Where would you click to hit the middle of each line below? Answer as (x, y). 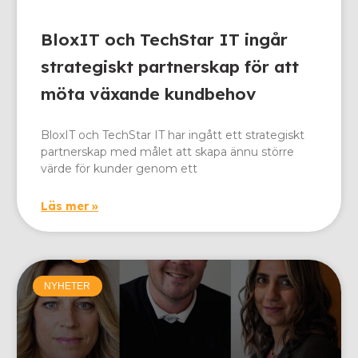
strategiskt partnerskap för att (170, 66)
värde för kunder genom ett (119, 168)
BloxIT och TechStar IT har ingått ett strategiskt (173, 135)
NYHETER (68, 286)
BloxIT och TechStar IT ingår (164, 39)
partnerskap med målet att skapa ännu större (167, 151)
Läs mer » (70, 206)
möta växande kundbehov (149, 93)
